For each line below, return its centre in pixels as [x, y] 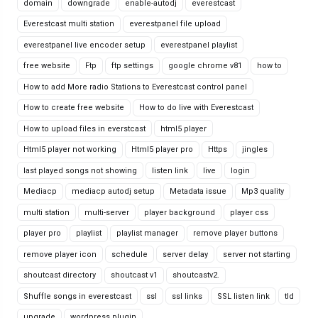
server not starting [257, 254]
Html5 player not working [70, 149]
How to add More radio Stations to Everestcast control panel [135, 87]
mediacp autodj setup [113, 191]
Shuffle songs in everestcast [77, 296]
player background [180, 212]
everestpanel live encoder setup [84, 45]
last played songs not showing [80, 170]
